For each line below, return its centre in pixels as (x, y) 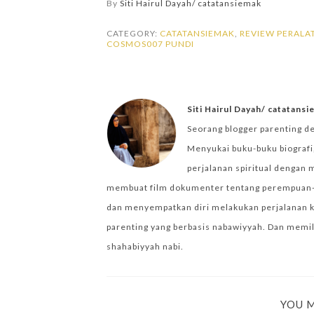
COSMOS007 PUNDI (150, 44)
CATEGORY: (133, 33)
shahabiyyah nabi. (145, 246)
